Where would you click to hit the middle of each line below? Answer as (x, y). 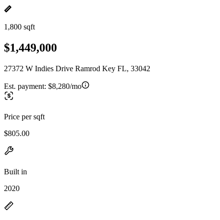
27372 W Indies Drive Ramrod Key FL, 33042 (77, 68)
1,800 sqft (19, 27)
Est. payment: (26, 86)
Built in (15, 171)
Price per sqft (24, 116)
